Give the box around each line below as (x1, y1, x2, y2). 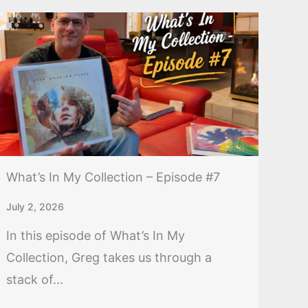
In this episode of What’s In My (6, 228, 186, 243)
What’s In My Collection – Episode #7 (6, 169, 221, 184)
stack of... (6, 272, 64, 287)
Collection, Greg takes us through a (6, 250, 212, 265)
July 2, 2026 (6, 200, 65, 212)
